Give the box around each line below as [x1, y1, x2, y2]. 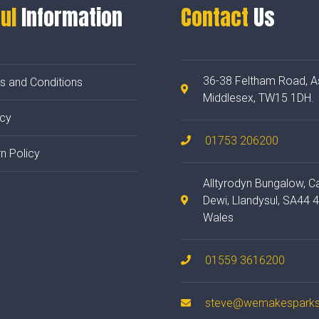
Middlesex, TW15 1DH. [203, 91, 314, 105]
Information [16, 1, 122, 34]
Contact [181, 1, 249, 34]
